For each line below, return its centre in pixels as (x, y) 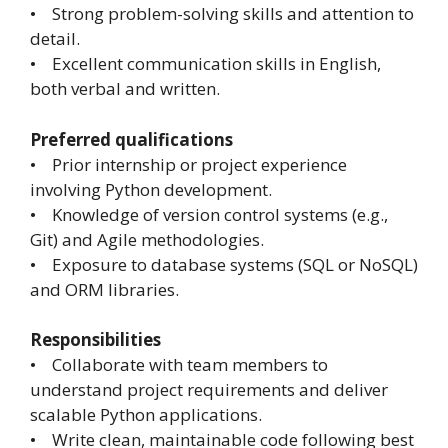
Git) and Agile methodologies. (147, 239)
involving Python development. (151, 189)
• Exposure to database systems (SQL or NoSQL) (224, 264)
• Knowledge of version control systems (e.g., (209, 214)
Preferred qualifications (131, 139)
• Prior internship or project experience (188, 164)
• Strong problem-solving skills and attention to (222, 14)
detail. (55, 39)
